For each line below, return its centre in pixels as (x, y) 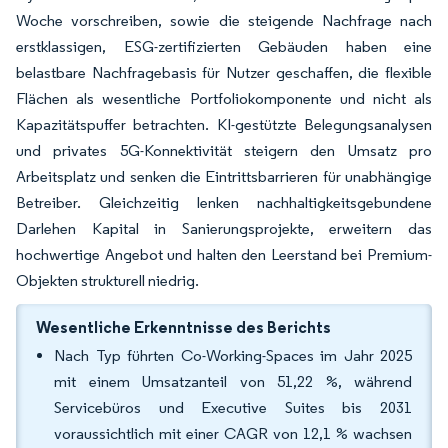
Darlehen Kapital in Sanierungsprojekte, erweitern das (224, 228)
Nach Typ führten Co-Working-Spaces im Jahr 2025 (233, 355)
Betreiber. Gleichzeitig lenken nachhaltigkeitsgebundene (224, 202)
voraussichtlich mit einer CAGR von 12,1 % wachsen (233, 433)
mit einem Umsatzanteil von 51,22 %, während (233, 381)
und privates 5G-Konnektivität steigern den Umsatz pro (224, 150)
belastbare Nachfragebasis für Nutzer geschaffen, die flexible (224, 72)
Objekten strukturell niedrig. (109, 280)
